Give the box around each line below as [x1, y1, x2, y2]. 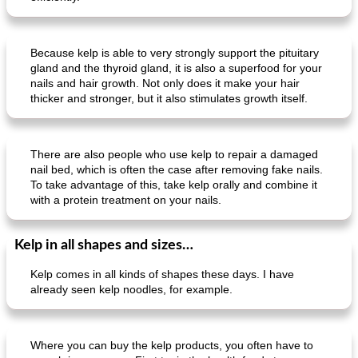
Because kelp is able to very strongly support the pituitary [30, 46, 319, 59]
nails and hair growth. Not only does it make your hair [30, 77, 300, 89]
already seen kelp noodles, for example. [30, 283, 233, 296]
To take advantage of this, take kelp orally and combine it [30, 178, 317, 191]
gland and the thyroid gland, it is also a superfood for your [30, 62, 322, 74]
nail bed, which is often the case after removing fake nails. [30, 163, 323, 176]
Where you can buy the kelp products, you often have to [30, 339, 313, 352]
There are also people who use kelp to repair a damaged [30, 148, 318, 161]
